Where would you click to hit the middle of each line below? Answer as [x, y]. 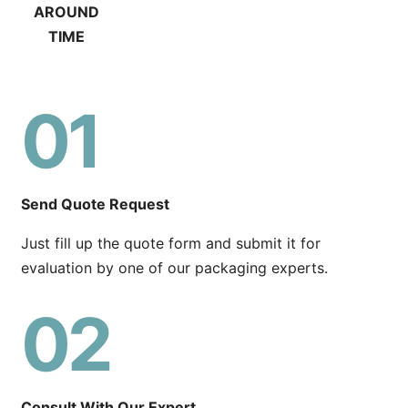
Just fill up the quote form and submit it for [171, 244]
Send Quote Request [95, 204]
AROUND [66, 12]
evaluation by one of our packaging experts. [174, 268]
